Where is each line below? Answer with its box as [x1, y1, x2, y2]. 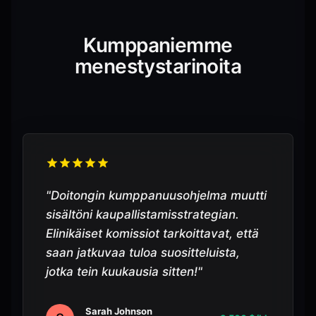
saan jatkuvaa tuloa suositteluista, [46, 245, 240, 260]
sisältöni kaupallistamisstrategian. [46, 207, 239, 221]
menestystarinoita [74, 54, 242, 78]
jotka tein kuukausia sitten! [46, 265, 197, 279]
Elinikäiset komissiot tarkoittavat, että [46, 226, 259, 241]
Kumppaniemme [83, 33, 233, 57]
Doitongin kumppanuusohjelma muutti [51, 188, 267, 202]
